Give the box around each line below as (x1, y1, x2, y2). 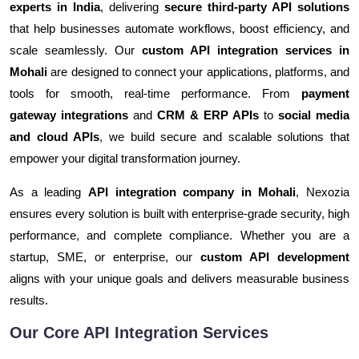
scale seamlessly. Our (10, 43, 142, 58)
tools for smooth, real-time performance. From (10, 87, 301, 101)
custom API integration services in (142, 43, 349, 58)
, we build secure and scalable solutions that (99, 130, 350, 144)
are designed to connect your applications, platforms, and (47, 65, 349, 79)
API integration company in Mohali (87, 185, 296, 200)
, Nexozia (296, 185, 349, 200)
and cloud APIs (10, 130, 100, 144)
